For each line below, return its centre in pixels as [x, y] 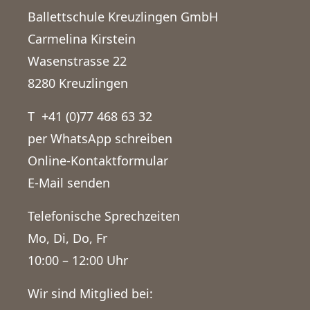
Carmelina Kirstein [82, 38]
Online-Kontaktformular [98, 160]
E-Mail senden [69, 182]
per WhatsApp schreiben [100, 138]
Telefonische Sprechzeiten [104, 216]
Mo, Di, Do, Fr [67, 238]
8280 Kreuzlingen [78, 83]
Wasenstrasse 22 [77, 61]
